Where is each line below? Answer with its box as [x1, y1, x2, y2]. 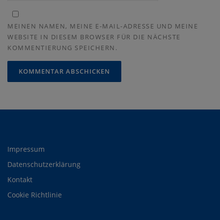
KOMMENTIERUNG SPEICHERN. [7, 43, 117, 52]
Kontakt [7, 175, 32, 185]
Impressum [7, 144, 45, 154]
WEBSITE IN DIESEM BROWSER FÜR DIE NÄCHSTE [7, 32, 181, 41]
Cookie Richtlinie [7, 190, 62, 200]
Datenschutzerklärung [7, 160, 81, 169]
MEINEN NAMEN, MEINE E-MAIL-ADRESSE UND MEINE [7, 21, 198, 30]
